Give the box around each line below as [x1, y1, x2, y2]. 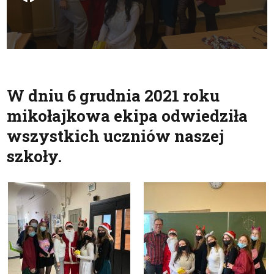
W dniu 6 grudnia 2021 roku [7, 85, 220, 106]
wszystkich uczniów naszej [7, 125, 224, 146]
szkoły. [7, 146, 62, 166]
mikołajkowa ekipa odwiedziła [7, 105, 248, 126]
